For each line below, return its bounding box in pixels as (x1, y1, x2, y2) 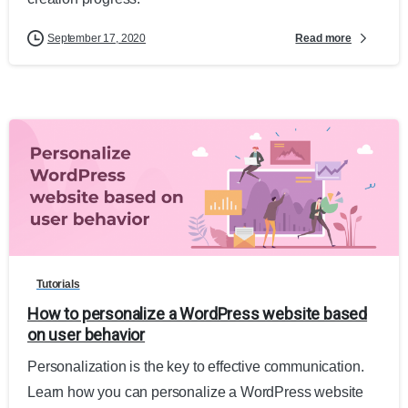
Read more (295, 31, 352, 45)
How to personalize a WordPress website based (27, 303, 368, 323)
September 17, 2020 (47, 32, 147, 46)
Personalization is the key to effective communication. (27, 358, 364, 374)
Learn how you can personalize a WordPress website (27, 383, 364, 400)
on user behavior (27, 324, 146, 344)
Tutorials (36, 277, 80, 291)
